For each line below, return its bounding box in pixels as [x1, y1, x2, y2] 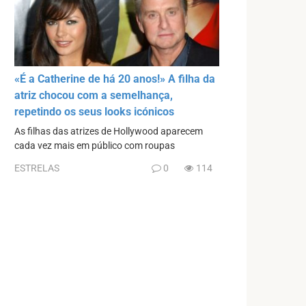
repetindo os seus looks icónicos [14, 105, 174, 118]
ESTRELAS [14, 163, 59, 174]
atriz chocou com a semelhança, [14, 88, 173, 102]
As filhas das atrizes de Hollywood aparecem [14, 125, 203, 137]
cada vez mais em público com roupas [14, 139, 175, 152]
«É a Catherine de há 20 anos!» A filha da [14, 72, 215, 85]
